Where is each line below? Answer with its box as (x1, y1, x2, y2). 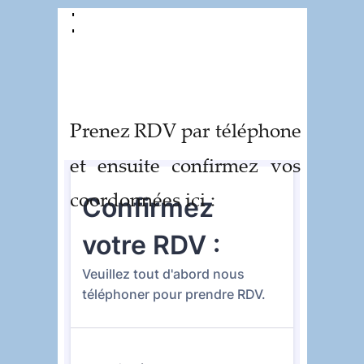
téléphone (215, 116, 307, 143)
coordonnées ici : (70, 186, 215, 213)
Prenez (70, 116, 130, 143)
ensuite (97, 151, 161, 178)
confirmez (171, 151, 259, 178)
